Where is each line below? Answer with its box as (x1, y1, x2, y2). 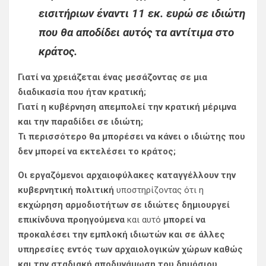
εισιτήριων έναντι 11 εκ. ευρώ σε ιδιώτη (39, 7, 245, 21)
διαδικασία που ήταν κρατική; (18, 87, 146, 98)
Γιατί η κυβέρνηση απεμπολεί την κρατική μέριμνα (18, 102, 236, 113)
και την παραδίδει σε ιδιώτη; (18, 116, 143, 128)
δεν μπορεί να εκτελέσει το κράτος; (18, 146, 176, 157)
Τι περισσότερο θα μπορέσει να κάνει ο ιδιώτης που (18, 131, 245, 142)
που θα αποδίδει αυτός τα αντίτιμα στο (39, 26, 234, 40)
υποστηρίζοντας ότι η (114, 185, 204, 196)
